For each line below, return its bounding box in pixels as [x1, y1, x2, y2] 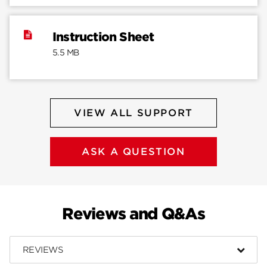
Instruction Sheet [52, 30, 154, 45]
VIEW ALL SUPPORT [74, 107, 193, 119]
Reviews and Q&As [62, 204, 205, 223]
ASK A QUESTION [82, 146, 185, 158]
